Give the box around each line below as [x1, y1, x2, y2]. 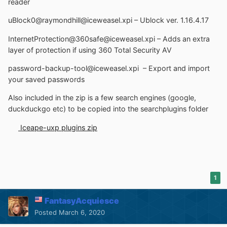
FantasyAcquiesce [45, 195, 119, 206]
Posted [34, 208, 59, 216]
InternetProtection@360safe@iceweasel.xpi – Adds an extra [8, 34, 210, 43]
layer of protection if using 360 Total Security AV [8, 45, 172, 54]
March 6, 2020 [59, 208, 105, 216]
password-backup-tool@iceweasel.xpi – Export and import [8, 64, 210, 73]
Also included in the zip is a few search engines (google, [8, 93, 196, 102]
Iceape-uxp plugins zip [18, 123, 97, 132]
